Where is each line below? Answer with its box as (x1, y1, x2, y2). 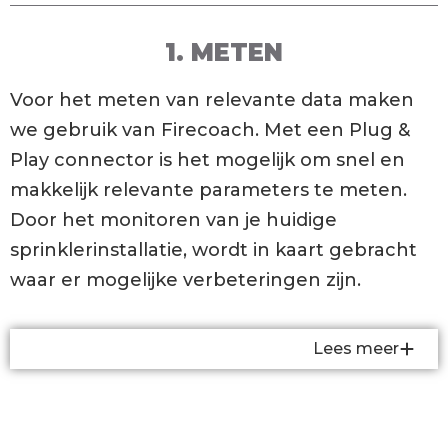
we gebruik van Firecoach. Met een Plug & (10, 119, 410, 141)
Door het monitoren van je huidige (10, 209, 337, 231)
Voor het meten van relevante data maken (10, 89, 414, 111)
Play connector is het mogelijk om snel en (10, 149, 405, 171)
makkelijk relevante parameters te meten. (10, 179, 407, 201)
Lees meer (313, 339, 399, 359)
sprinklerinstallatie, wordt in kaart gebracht (10, 239, 417, 261)
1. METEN (165, 38, 283, 67)
